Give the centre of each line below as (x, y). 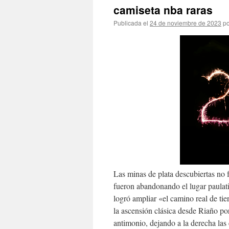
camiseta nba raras (163, 10)
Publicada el (131, 23)
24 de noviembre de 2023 (186, 23)
